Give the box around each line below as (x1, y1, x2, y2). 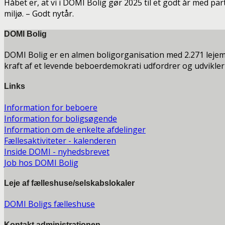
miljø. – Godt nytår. (4, 8, 74, 19)
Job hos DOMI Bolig (4, 157, 78, 168)
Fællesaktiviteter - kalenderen (4, 135, 116, 146)
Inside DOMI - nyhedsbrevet (4, 146, 109, 157)
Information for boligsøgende (4, 113, 117, 124)
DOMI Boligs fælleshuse (4, 198, 95, 210)
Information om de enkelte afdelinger (4, 124, 146, 135)
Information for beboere (4, 101, 97, 113)
